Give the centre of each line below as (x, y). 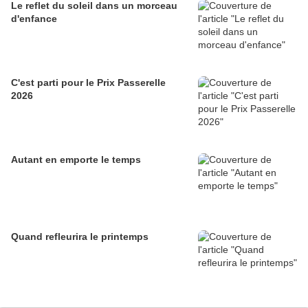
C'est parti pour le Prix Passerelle (88, 83)
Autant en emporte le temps (76, 160)
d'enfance (34, 19)
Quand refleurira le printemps (80, 237)
